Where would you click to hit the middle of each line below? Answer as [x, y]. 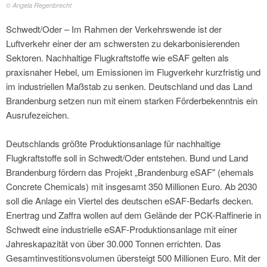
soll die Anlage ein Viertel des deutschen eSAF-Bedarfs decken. [130, 201]
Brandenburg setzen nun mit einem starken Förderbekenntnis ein [132, 101]
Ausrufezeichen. [38, 115]
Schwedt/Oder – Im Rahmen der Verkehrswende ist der [114, 29]
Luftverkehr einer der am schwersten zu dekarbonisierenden [123, 44]
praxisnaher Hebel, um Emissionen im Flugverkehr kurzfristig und [133, 72]
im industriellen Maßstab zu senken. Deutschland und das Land [129, 86]
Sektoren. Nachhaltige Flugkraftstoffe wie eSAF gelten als [117, 58]
